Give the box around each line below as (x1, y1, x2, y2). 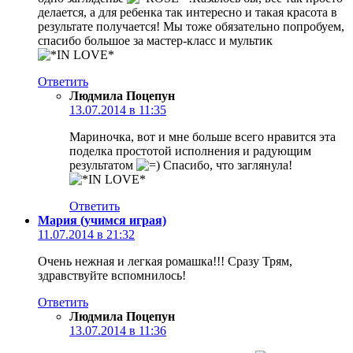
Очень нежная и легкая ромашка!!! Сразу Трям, (38, 254, 292, 268)
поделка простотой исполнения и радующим (69, 143, 311, 158)
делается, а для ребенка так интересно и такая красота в (38, 5, 337, 19)
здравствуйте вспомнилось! (38, 268, 186, 282)
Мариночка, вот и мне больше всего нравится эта (69, 129, 336, 143)
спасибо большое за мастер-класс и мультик (38, 33, 273, 47)
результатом (69, 158, 136, 172)
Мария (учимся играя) (38, 213, 166, 227)
